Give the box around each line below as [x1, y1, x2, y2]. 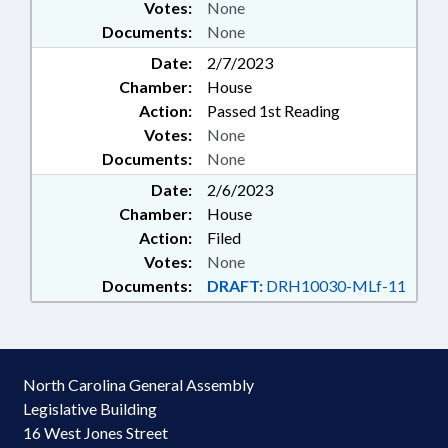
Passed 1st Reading [207, 101, 340, 120]
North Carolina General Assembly [23, 375, 254, 394]
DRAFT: [207, 276, 263, 295]
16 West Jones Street [23, 423, 168, 442]
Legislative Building [23, 399, 157, 418]
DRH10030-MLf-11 [263, 276, 406, 295]
